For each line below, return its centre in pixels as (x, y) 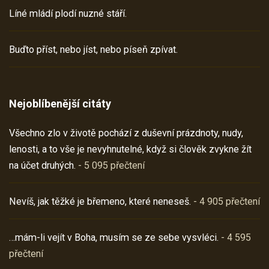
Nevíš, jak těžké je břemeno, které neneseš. (100, 202)
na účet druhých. (42, 166)
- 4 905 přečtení (225, 202)
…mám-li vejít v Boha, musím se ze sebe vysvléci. (114, 238)
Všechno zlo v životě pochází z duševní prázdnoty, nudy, (126, 133)
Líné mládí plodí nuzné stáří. (68, 14)
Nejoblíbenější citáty (60, 104)
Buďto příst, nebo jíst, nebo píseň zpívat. (93, 50)
